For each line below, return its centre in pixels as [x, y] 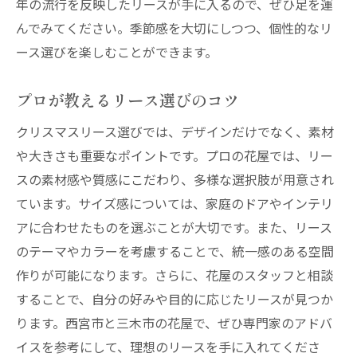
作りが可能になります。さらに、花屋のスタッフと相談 [175, 275]
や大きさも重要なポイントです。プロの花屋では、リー [175, 155]
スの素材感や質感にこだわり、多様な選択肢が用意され [175, 179]
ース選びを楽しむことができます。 [117, 52]
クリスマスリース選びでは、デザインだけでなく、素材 [175, 131]
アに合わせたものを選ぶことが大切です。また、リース [174, 227]
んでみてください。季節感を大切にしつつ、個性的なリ [174, 28]
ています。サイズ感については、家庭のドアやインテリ [175, 203]
